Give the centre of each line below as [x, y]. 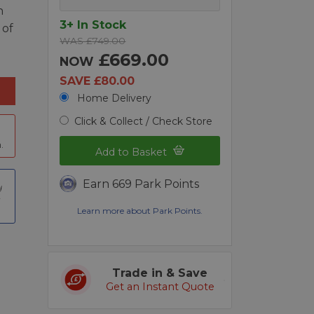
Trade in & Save [160, 273]
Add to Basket [133, 152]
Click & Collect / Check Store [144, 121]
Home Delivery [113, 98]
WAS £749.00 [93, 40]
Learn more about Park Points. [140, 211]
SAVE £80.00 [97, 81]
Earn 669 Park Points [141, 184]
